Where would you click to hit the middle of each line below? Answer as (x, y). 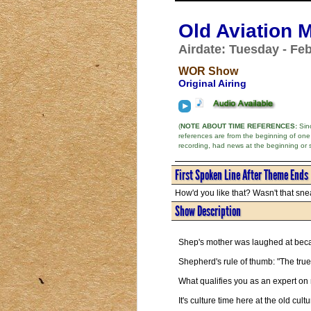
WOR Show (208, 71)
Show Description (208, 211)
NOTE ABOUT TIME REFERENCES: (238, 126)
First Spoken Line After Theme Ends (241, 175)
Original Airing (212, 83)
